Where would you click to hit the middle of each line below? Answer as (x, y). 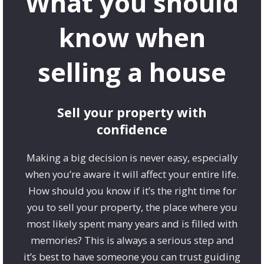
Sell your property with (132, 113)
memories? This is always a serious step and (132, 240)
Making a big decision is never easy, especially (132, 158)
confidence (132, 130)
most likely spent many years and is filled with (132, 224)
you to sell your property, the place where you (132, 207)
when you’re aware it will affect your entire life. (132, 174)
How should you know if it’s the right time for (132, 191)
